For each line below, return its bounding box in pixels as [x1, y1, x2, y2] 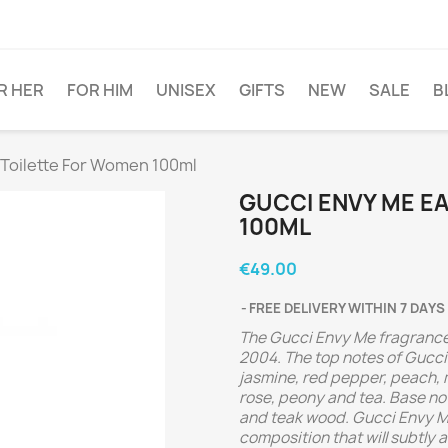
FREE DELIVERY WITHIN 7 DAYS [249, 299, 445, 317]
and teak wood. [239, 407, 352, 428]
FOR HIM [67, 79, 133, 101]
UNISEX [156, 79, 216, 101]
